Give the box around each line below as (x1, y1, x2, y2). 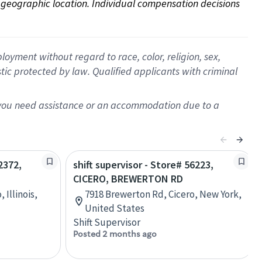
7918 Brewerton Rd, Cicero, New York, (85, 188, 242, 201)
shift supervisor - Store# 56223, (73, 158, 213, 171)
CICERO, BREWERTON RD (73, 172, 183, 185)
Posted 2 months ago (73, 229, 157, 239)
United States (85, 202, 144, 215)
